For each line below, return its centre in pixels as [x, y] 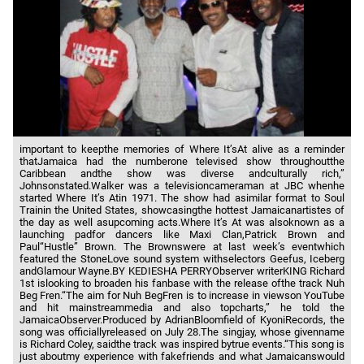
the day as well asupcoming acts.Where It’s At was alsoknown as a [182, 222]
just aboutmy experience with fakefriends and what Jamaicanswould [182, 356]
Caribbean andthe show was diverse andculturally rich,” [182, 173]
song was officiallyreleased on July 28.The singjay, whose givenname [182, 331]
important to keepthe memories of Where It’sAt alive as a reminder [182, 149]
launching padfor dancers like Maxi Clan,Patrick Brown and [182, 234]
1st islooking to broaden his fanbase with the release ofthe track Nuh [182, 283]
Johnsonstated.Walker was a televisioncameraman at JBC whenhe [182, 185]
